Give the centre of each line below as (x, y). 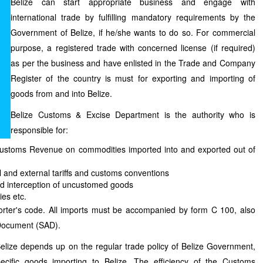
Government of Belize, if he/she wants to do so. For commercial (133, 32)
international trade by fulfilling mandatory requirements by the (133, 17)
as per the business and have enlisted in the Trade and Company (133, 63)
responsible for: (40, 130)
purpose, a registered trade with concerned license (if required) (133, 48)
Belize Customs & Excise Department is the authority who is (133, 114)
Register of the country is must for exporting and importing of (133, 78)
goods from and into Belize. (62, 93)
